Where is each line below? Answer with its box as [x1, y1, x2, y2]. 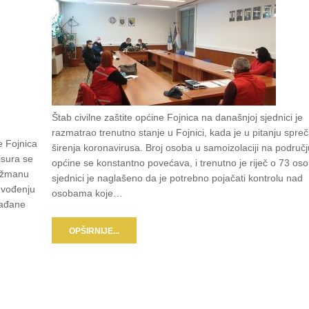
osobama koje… [51, 188, 123, 199]
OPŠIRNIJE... [68, 226, 119, 237]
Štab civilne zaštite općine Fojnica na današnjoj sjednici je [51, 112, 303, 123]
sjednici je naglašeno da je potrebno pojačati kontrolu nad [51, 172, 303, 184]
